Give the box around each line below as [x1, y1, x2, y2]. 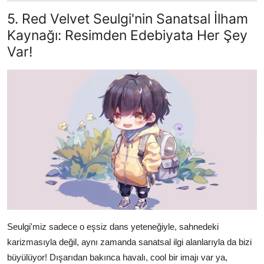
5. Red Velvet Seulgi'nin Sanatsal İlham [7, 10, 248, 28]
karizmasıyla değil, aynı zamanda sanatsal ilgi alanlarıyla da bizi [7, 236, 252, 247]
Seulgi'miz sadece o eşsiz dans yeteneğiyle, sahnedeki [7, 221, 219, 232]
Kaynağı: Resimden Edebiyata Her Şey [7, 27, 247, 44]
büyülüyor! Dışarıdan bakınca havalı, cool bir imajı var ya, [7, 252, 227, 262]
